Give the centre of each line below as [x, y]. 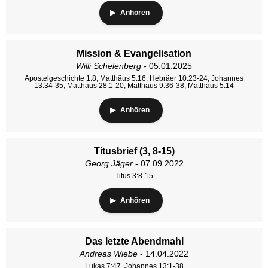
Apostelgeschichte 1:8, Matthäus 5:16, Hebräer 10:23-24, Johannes [134, 78]
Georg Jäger [109, 163]
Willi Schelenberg [109, 66]
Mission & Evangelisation [134, 54]
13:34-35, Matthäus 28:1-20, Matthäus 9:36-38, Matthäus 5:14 [134, 86]
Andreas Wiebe [109, 254]
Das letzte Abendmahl [134, 241]
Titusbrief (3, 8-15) [134, 151]
